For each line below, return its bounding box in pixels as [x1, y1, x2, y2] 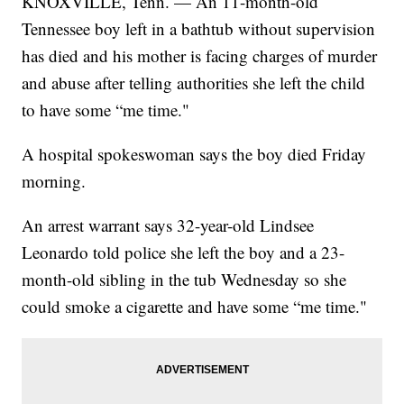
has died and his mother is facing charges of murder [22, 44, 378, 68]
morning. [22, 170, 87, 193]
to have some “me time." [22, 98, 190, 122]
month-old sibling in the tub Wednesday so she [22, 268, 347, 291]
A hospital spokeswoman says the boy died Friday [22, 142, 367, 166]
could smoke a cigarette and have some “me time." [22, 295, 368, 318]
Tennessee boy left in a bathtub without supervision [22, 17, 376, 41]
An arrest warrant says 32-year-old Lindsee [22, 214, 315, 237]
